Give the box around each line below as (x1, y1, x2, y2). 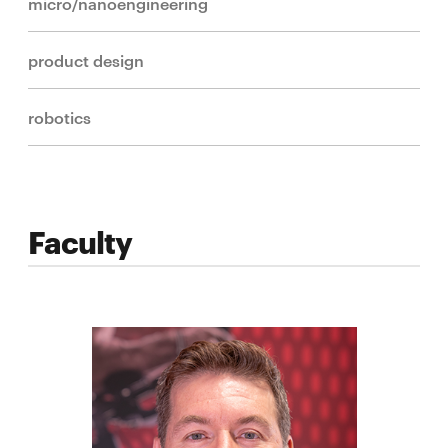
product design (28, 48, 144, 71)
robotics (28, 105, 91, 128)
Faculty (28, 219, 132, 261)
